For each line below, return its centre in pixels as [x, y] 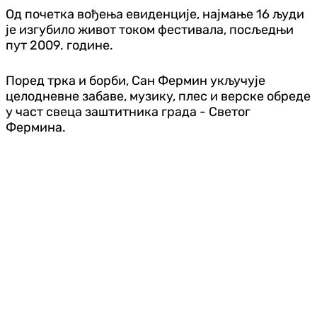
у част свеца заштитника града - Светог [128, 111]
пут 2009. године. [59, 45]
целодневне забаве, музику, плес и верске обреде [158, 96]
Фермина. [36, 127]
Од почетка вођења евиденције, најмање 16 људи [155, 14]
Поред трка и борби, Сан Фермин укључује [136, 80]
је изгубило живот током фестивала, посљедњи [150, 29]
